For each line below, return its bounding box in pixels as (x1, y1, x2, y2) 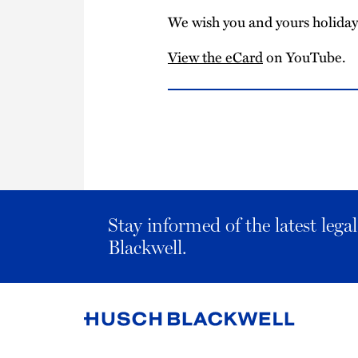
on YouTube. (263, 46, 346, 68)
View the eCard (168, 46, 263, 68)
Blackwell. (108, 236, 186, 260)
